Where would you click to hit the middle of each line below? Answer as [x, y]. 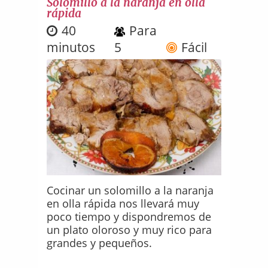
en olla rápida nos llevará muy [123, 203]
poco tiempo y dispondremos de [129, 216]
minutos [71, 47]
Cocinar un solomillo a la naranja [130, 190]
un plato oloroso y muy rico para [130, 229]
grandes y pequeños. [100, 243]
